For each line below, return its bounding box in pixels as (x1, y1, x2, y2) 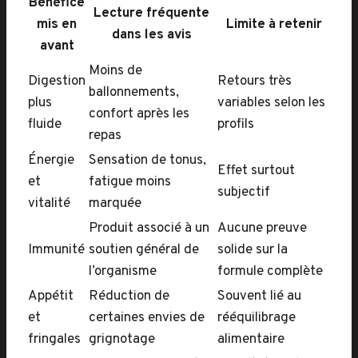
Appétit (28, 288, 74, 305)
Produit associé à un (89, 220, 209, 237)
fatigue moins (89, 173, 171, 191)
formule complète (217, 263, 323, 280)
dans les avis (111, 26, 192, 44)
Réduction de (89, 288, 169, 305)
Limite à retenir (225, 16, 322, 34)
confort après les (89, 105, 189, 123)
